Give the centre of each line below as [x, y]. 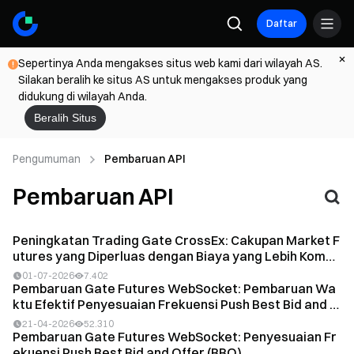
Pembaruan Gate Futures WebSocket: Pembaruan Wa [174, 288]
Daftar [282, 23]
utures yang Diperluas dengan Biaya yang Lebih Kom [169, 256]
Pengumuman [47, 159]
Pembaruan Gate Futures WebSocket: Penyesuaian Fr [175, 337]
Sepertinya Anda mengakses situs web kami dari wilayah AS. [170, 63]
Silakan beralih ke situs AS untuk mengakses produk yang [163, 80]
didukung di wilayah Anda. [83, 96]
